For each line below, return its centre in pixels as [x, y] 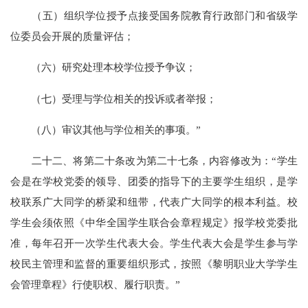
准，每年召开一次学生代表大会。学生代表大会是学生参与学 [154, 243]
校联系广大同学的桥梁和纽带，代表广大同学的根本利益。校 [154, 202]
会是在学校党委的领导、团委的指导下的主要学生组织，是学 [154, 181]
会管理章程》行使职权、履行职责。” [96, 284]
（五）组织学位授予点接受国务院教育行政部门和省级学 [154, 16]
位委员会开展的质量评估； [73, 36]
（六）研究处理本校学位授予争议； [103, 67]
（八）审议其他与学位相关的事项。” [106, 129]
